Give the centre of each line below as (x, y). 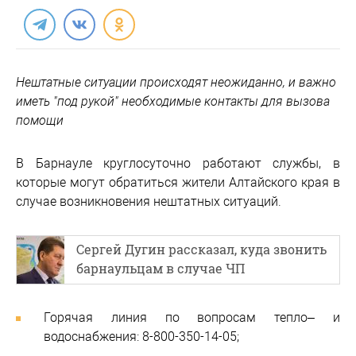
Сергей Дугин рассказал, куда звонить (201, 249)
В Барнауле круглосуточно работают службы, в (178, 163)
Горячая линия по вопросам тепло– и (192, 317)
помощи (40, 120)
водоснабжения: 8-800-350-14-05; (141, 337)
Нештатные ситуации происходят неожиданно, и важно (176, 82)
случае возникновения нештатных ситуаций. (149, 201)
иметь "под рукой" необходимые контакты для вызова (173, 101)
